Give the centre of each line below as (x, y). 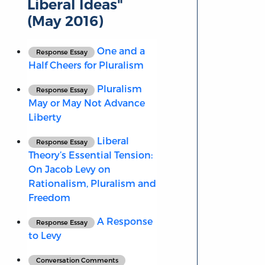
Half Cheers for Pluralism (86, 65)
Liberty (45, 117)
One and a (120, 51)
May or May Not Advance (86, 103)
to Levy (45, 235)
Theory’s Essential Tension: (90, 155)
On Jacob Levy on (69, 169)
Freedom (49, 198)
